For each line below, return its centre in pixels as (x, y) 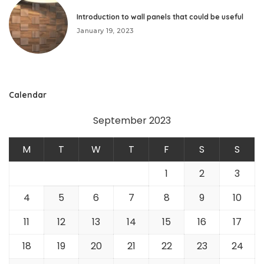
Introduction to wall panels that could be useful (160, 17)
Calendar (28, 94)
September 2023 (132, 120)
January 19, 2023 (105, 31)
